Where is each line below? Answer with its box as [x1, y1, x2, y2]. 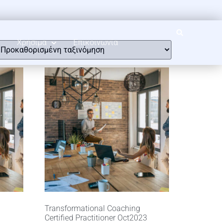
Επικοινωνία [73, 38, 118, 47]
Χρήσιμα [16, 38, 47, 47]
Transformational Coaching [45, 204, 141, 214]
